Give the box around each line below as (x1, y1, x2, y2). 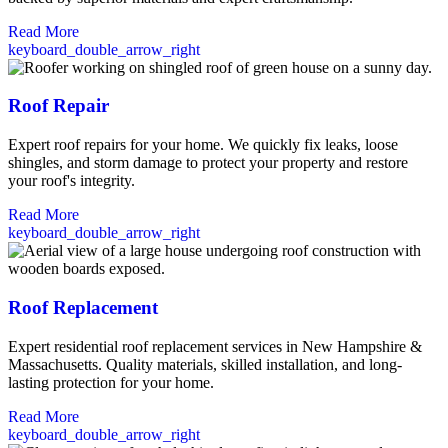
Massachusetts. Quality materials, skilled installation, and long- (8, 355, 402, 373)
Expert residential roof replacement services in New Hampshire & (8, 337, 422, 355)
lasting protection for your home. (8, 373, 214, 391)
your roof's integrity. (8, 172, 135, 190)
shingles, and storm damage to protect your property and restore (8, 154, 408, 172)
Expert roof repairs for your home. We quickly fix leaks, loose (8, 136, 398, 154)
